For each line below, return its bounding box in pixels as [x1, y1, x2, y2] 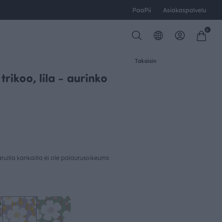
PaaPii [132, 5, 151, 14]
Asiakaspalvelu [163, 5, 206, 14]
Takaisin [135, 56, 157, 64]
